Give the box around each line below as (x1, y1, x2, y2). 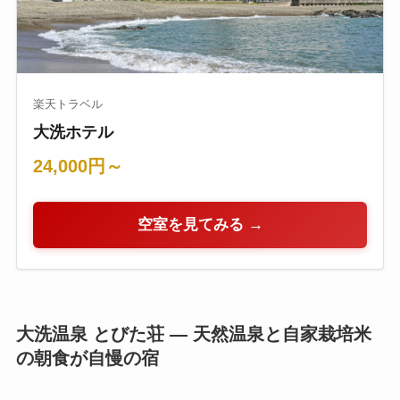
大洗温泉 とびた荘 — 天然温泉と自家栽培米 (15, 323, 371, 344)
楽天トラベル (32, 96, 103, 111)
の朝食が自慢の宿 (15, 347, 159, 368)
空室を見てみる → (137, 216, 263, 234)
